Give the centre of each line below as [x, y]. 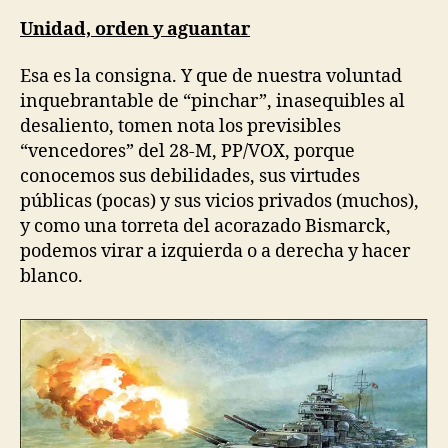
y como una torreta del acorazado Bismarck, [205, 226]
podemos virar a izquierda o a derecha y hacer [215, 251]
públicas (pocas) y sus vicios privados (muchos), [219, 201]
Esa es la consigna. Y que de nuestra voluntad [211, 76]
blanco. [51, 276]
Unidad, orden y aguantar [135, 29]
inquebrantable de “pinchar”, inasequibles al [212, 101]
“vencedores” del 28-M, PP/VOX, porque [187, 151]
